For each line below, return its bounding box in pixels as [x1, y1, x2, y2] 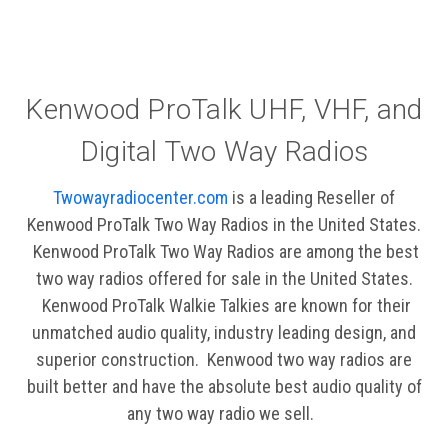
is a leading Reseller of [232, 186, 395, 208]
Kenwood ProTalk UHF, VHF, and [25, 92, 423, 126]
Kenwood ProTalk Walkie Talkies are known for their [37, 294, 411, 316]
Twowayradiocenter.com [53, 186, 232, 208]
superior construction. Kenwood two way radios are [36, 348, 412, 370]
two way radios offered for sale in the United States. [35, 267, 413, 289]
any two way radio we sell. [126, 402, 322, 424]
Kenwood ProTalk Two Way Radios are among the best [29, 240, 419, 262]
